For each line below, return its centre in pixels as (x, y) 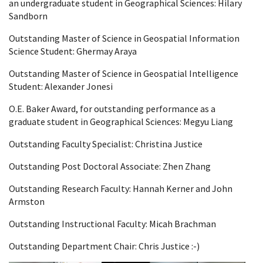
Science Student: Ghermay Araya (73, 51)
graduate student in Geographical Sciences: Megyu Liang (121, 121)
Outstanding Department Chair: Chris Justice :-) (105, 246)
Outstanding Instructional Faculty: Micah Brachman (112, 223)
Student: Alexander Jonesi (61, 86)
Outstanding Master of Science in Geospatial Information (124, 38)
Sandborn (28, 16)
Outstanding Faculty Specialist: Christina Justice (106, 144)
